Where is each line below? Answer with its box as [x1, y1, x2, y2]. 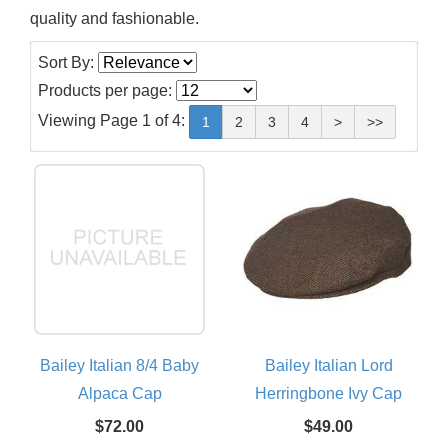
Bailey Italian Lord [264, 357, 393, 374]
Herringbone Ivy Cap [255, 385, 402, 402]
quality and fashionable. [30, 10, 199, 27]
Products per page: [38, 82, 176, 99]
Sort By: [38, 54, 98, 71]
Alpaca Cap [77, 385, 162, 402]
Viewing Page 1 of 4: [38, 112, 189, 130]
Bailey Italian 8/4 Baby [40, 357, 199, 374]
